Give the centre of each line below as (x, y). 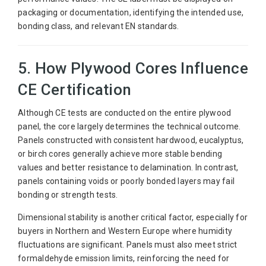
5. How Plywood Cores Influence (133, 68)
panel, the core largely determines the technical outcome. (129, 126)
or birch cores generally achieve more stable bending (120, 153)
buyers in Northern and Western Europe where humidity (125, 231)
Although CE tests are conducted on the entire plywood (125, 113)
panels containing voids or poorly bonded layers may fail (126, 181)
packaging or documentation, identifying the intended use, (131, 12)
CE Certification (75, 89)
